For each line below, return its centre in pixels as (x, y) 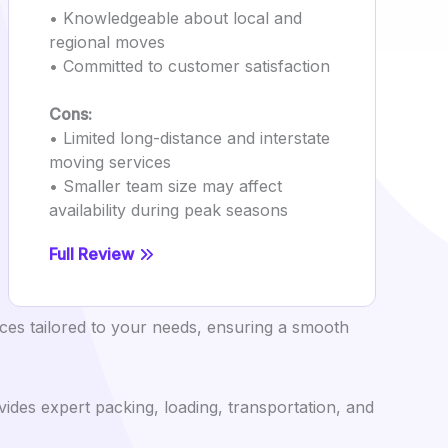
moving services (110, 162)
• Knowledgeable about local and (175, 18)
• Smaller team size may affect (165, 186)
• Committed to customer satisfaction (189, 66)
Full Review (91, 254)
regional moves (107, 42)
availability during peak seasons (168, 210)
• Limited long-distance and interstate (189, 138)
